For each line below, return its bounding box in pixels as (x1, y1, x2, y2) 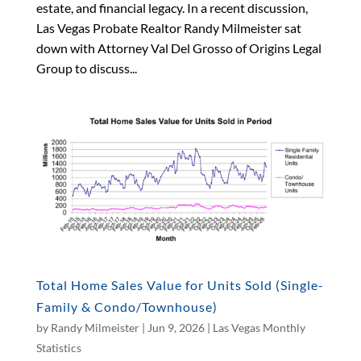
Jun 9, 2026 (147, 320, 205, 334)
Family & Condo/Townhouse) (35, 298, 218, 314)
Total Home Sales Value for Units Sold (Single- (35, 276, 324, 293)
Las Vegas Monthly (212, 320, 305, 334)
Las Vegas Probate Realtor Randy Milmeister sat (35, 20, 301, 36)
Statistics (35, 340, 81, 355)
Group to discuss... (35, 60, 137, 77)
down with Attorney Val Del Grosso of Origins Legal (35, 40, 322, 56)
